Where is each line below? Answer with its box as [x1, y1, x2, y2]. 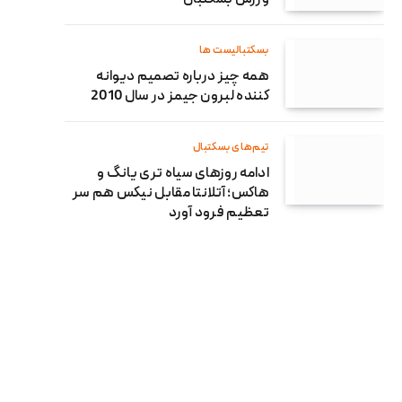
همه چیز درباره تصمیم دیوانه [96, 66, 269, 87]
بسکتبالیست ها [199, 42, 269, 58]
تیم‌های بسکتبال [192, 139, 269, 155]
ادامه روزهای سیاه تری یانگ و [97, 163, 269, 184]
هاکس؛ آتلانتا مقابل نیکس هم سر [72, 183, 269, 204]
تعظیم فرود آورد [169, 203, 269, 223]
